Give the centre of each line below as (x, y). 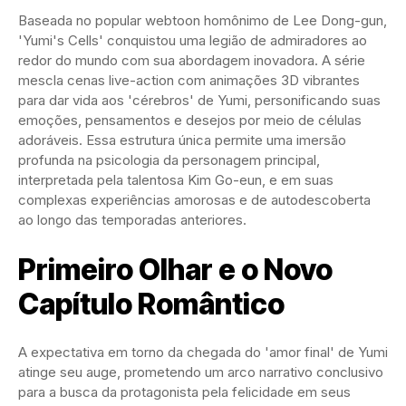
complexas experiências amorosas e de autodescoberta (194, 200)
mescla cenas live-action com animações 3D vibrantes (189, 81)
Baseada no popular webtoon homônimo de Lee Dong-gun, (203, 21)
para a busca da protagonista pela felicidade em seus (184, 392)
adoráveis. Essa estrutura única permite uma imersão (182, 140)
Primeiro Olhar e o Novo (175, 270)
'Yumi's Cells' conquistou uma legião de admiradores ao (193, 41)
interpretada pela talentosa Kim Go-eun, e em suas (176, 180)
